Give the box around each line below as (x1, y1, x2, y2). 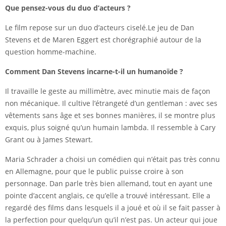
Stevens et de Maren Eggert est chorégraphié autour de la (5, 35, 201, 45)
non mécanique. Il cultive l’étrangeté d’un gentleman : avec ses (5, 98, 217, 108)
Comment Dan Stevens (5, 67, 85, 77)
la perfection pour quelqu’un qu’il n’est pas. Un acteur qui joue (5, 215, 217, 225)
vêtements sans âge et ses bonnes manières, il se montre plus (5, 110, 215, 121)
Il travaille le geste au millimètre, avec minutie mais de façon (5, 86, 210, 96)
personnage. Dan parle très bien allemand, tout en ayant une (5, 179, 212, 189)
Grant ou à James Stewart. (5, 135, 93, 145)
